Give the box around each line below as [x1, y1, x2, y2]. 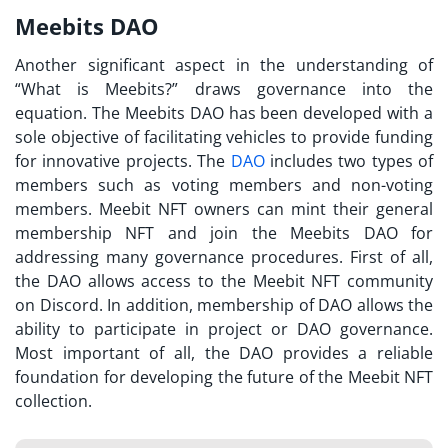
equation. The [15, 102, 125, 125]
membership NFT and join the [15, 222, 291, 245]
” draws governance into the [172, 78, 434, 101]
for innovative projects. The [15, 150, 231, 173]
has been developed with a [223, 102, 433, 125]
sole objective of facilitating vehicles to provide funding [15, 126, 433, 149]
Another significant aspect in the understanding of [15, 54, 433, 77]
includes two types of [264, 150, 433, 173]
